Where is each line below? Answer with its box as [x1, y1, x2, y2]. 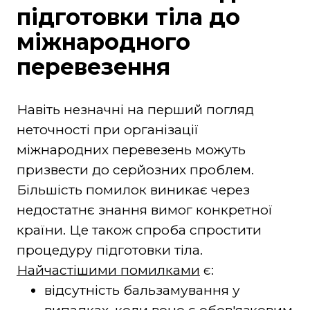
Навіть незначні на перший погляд [16, 101, 254, 118]
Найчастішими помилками [16, 262, 200, 278]
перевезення [16, 53, 170, 80]
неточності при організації [16, 121, 199, 138]
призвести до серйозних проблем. [16, 161, 254, 178]
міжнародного [16, 28, 190, 55]
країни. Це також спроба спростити [16, 221, 262, 238]
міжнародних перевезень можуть [16, 141, 246, 158]
